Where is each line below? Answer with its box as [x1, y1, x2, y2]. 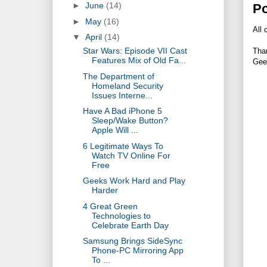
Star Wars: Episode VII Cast [82, 46, 187, 56]
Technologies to [91, 210, 151, 221]
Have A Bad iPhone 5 [82, 106, 162, 116]
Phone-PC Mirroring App [91, 246, 184, 256]
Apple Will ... [91, 125, 138, 135]
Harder [91, 185, 118, 195]
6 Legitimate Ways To [82, 141, 163, 151]
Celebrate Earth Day [91, 220, 169, 230]
